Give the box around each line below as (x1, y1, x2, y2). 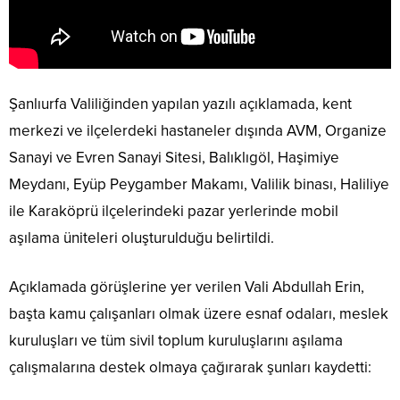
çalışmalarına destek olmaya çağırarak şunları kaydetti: (9, 357, 371, 377)
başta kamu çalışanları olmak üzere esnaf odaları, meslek (9, 304, 388, 323)
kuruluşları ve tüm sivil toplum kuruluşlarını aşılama (9, 330, 343, 350)
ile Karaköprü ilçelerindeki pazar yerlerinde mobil (9, 201, 338, 221)
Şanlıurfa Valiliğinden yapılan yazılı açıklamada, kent (9, 94, 352, 113)
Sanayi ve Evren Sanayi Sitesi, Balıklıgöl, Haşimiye (9, 147, 339, 167)
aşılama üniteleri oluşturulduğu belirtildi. (9, 228, 274, 247)
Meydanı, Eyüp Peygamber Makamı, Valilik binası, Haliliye (9, 174, 389, 194)
